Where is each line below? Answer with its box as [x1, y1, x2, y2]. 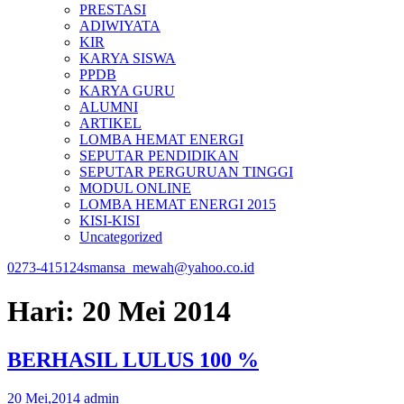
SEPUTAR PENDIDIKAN [79, 148, 239, 163]
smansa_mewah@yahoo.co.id [84, 260, 254, 275]
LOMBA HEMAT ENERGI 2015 [79, 197, 276, 212]
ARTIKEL [79, 115, 142, 131]
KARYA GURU [79, 83, 175, 98]
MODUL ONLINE [79, 180, 191, 196]
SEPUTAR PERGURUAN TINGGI [79, 164, 293, 179]
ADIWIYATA [79, 18, 161, 33]
